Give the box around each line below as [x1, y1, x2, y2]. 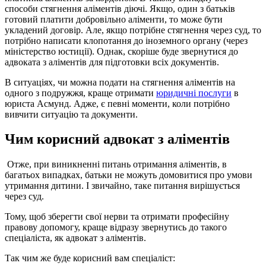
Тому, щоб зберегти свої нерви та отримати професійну [5, 211, 229, 222]
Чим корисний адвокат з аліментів [5, 131, 230, 147]
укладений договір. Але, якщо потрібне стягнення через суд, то [5, 24, 261, 35]
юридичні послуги [156, 87, 232, 98]
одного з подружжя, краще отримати [5, 87, 156, 98]
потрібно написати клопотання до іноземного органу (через [5, 35, 248, 46]
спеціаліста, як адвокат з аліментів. [5, 233, 146, 243]
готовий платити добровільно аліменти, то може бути [5, 14, 223, 24]
